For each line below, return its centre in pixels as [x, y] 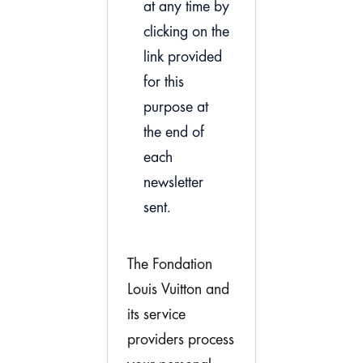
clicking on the [186, 32]
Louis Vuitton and [178, 290]
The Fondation [170, 265]
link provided [183, 57]
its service [156, 315]
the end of [174, 132]
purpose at [176, 107]
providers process [181, 340]
